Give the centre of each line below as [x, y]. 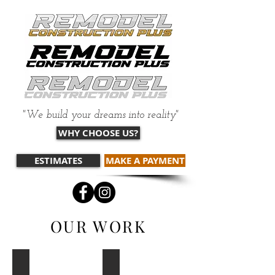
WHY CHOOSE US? [98, 133]
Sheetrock [155, 264]
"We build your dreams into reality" [101, 115]
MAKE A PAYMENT [145, 161]
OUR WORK [98, 226]
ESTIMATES [58, 161]
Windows [58, 264]
